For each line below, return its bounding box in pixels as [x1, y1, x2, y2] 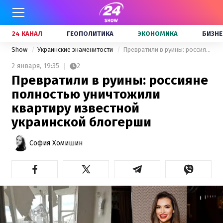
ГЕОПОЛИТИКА [67, 30, 113, 37]
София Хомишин [29, 138, 83, 147]
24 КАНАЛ [12, 30, 42, 37]
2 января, [11, 62, 41, 70]
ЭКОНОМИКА [138, 30, 178, 37]
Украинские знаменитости [37, 46, 114, 53]
